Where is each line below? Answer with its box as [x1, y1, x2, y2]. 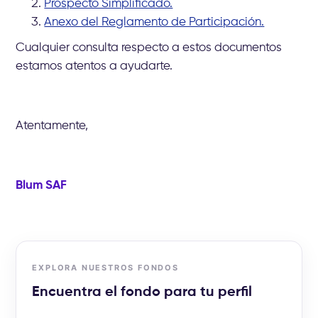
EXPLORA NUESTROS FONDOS [32, 262, 179, 273]
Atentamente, [16, 119, 89, 132]
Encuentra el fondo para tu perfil [32, 285, 253, 300]
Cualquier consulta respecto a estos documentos [16, 41, 283, 54]
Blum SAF [16, 179, 67, 192]
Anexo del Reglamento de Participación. [44, 16, 265, 28]
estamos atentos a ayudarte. [16, 60, 173, 72]
